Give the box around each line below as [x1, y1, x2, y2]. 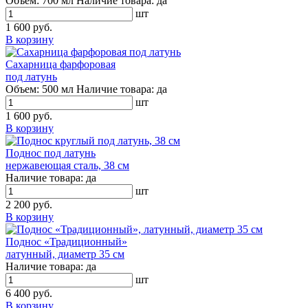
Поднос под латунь [5, 146, 96, 159]
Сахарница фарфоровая [5, 58, 115, 70]
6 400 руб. [5, 287, 52, 299]
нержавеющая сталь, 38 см [5, 159, 129, 171]
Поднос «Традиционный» [5, 235, 127, 247]
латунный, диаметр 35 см [5, 247, 124, 260]
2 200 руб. [5, 198, 52, 210]
